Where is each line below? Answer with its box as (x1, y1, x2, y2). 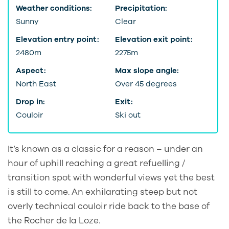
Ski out (114, 109, 141, 120)
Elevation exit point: (114, 34, 193, 45)
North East (15, 78, 56, 89)
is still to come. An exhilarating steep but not (8, 186, 197, 198)
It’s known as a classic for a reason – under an (8, 143, 203, 155)
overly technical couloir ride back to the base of (8, 200, 210, 212)
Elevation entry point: (15, 34, 99, 45)
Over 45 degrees (114, 78, 177, 89)
